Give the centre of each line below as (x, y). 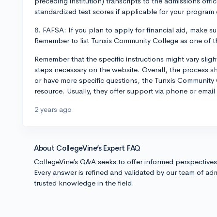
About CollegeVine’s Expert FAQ (87, 148)
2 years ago (53, 109)
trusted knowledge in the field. (84, 183)
